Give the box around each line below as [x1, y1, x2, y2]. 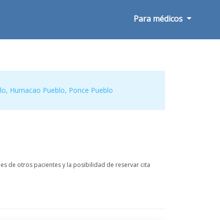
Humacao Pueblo [10, 85, 65, 95]
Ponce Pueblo [69, 85, 113, 95]
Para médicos [134, 13, 185, 24]
